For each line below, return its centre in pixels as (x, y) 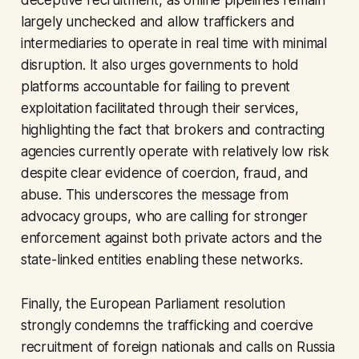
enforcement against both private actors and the (171, 238)
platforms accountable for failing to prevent (155, 87)
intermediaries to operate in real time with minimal (174, 44)
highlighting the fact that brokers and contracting (173, 130)
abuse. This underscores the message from (154, 195)
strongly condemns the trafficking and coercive (167, 326)
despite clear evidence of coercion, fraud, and (164, 173)
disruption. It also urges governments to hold (160, 65)
